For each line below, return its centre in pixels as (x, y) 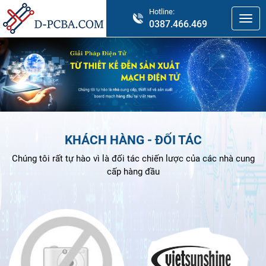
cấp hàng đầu (133, 171)
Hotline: (162, 12)
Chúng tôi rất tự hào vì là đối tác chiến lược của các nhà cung (133, 158)
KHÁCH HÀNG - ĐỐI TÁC (133, 140)
